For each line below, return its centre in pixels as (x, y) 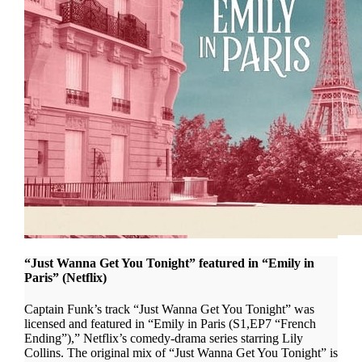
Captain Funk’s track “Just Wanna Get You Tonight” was (169, 309)
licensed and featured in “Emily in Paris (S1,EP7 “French (170, 323)
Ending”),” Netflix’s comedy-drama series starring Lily (163, 338)
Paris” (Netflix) (65, 277)
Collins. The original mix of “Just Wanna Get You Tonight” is (181, 352)
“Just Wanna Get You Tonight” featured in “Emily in (169, 263)
